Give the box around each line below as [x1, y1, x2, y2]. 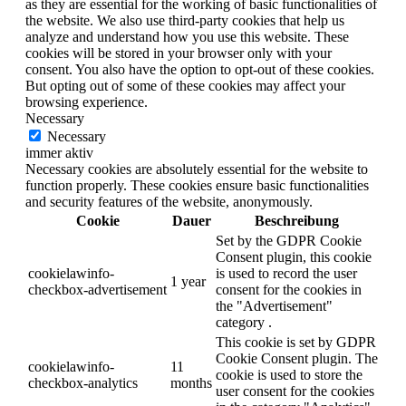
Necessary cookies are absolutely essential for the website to [25, 161, 368, 178]
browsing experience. [25, 94, 148, 111]
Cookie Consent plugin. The [216, 351, 378, 367]
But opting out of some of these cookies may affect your [25, 78, 345, 94]
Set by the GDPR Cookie [216, 233, 362, 249]
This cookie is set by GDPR [216, 334, 376, 351]
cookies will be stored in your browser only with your [25, 45, 332, 62]
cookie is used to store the [216, 367, 362, 383]
